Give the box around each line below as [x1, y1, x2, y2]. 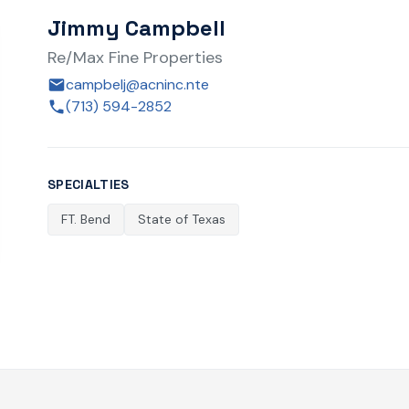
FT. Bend [61, 211, 110, 227]
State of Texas [138, 211, 225, 227]
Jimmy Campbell [47, 14, 225, 42]
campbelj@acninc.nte [66, 75, 209, 94]
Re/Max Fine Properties [47, 47, 223, 68]
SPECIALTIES [47, 176, 130, 193]
